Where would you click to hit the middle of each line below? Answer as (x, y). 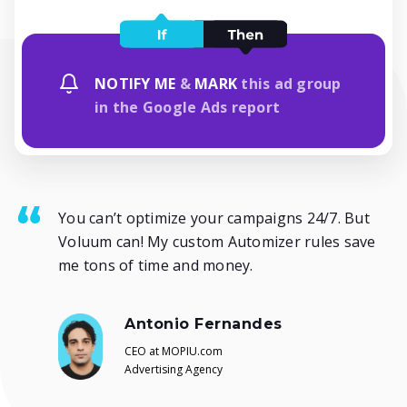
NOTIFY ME (135, 84)
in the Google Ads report (187, 108)
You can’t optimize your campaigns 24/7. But (214, 218)
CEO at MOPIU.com (174, 352)
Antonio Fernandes (203, 324)
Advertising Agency (174, 370)
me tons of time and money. (156, 266)
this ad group (289, 84)
